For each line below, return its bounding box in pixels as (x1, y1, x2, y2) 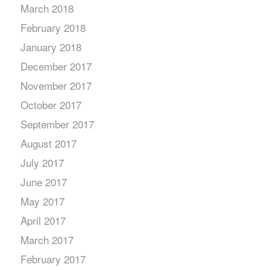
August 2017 (20, 136, 77, 151)
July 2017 (20, 155, 64, 170)
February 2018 (20, 20, 86, 35)
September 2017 (20, 116, 94, 131)
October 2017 (20, 97, 81, 112)
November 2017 (20, 78, 92, 93)
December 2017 (20, 58, 92, 74)
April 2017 (20, 213, 66, 228)
